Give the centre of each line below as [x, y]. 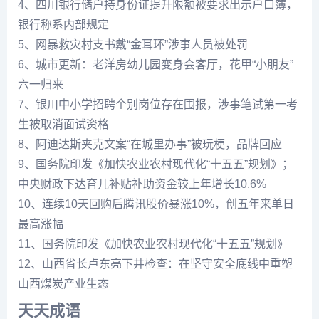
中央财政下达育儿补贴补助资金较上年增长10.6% [142, 184]
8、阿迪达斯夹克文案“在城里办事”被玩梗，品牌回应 [150, 144]
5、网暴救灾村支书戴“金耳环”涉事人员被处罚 [133, 45]
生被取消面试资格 [63, 124]
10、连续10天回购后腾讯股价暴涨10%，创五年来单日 [156, 204]
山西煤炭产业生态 [63, 284]
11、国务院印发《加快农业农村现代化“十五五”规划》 [153, 244]
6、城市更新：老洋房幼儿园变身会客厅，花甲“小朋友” [156, 64]
